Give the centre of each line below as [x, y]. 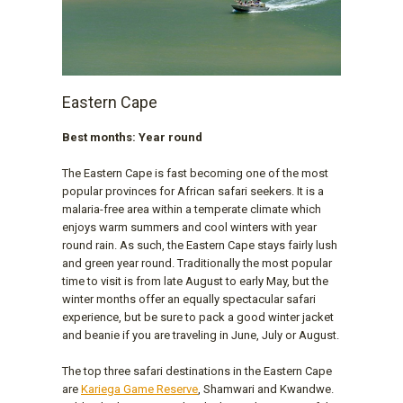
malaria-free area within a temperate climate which [192, 209]
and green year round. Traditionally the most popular [197, 263]
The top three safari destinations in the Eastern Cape [197, 371]
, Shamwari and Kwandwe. [266, 389]
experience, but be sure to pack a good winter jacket [198, 317]
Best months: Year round [132, 137]
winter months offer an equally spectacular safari [189, 299]
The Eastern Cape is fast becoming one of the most [195, 173]
